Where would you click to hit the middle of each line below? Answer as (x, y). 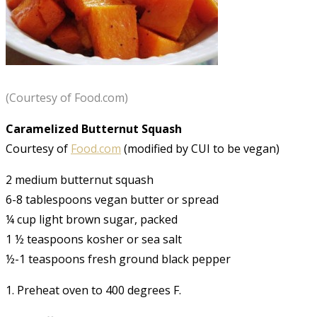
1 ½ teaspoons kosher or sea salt (94, 239)
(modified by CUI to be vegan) (200, 148)
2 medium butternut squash (80, 179)
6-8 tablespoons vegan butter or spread (112, 199)
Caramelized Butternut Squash (95, 128)
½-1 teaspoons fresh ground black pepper (118, 259)
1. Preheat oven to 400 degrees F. (93, 290)
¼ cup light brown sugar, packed (92, 219)
